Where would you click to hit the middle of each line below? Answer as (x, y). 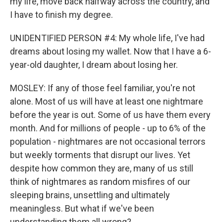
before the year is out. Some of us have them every (110, 115)
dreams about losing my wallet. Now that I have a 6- (111, 51)
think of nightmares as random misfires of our (100, 182)
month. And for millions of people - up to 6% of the (108, 128)
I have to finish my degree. (61, 15)
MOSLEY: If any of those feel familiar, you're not (103, 88)
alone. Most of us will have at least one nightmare (107, 101)
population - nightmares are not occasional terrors (108, 141)
